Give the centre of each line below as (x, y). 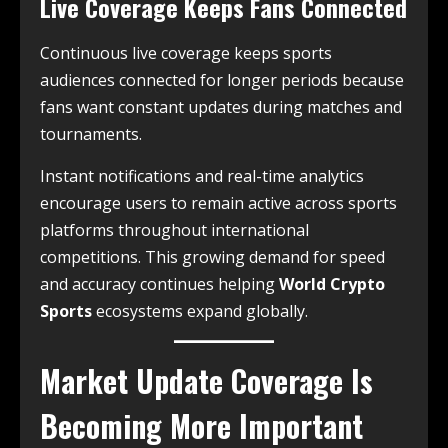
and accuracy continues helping (159, 283)
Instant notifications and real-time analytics (202, 175)
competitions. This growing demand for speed (212, 256)
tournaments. (91, 133)
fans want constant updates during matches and (221, 106)
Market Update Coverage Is (206, 380)
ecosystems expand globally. (200, 310)
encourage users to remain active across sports (218, 202)
